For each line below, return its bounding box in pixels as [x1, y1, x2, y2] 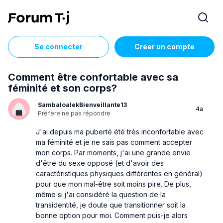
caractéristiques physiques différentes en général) [36, 169, 203, 178]
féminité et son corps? [8, 82, 117, 94]
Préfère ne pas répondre [38, 109, 111, 117]
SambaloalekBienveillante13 [38, 101, 127, 109]
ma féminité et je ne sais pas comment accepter [36, 137, 192, 146]
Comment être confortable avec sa [8, 71, 178, 83]
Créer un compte [134, 42, 195, 51]
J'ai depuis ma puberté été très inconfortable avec [36, 127, 204, 136]
